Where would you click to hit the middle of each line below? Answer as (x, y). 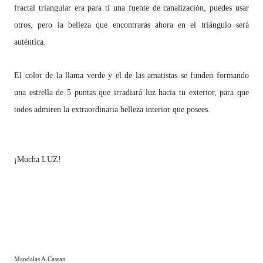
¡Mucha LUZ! (38, 159)
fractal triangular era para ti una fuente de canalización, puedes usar (131, 8)
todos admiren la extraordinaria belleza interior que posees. (112, 109)
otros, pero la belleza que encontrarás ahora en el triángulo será (131, 25)
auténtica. (30, 42)
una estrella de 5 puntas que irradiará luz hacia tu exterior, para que (131, 92)
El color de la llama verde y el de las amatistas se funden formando (131, 75)
